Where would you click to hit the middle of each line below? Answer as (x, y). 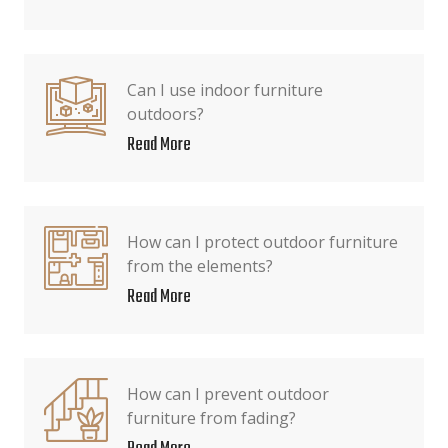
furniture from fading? (211, 418)
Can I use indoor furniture (225, 90)
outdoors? (165, 114)
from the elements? (200, 266)
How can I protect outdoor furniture (262, 242)
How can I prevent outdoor (228, 394)
